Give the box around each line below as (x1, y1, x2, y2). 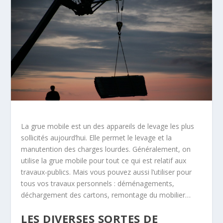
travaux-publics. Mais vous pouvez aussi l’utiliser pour (21, 167, 192, 177)
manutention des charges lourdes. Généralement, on (21, 144, 191, 154)
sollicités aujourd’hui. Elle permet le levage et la (21, 132, 172, 142)
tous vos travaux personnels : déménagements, (21, 178, 175, 188)
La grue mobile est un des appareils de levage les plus (21, 121, 195, 131)
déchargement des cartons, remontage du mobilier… (21, 190, 191, 200)
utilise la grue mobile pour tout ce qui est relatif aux (21, 155, 187, 165)
